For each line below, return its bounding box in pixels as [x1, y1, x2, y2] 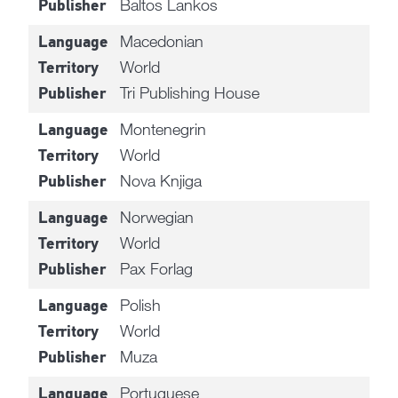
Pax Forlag [120, 259, 194, 279]
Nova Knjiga [120, 171, 203, 191]
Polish [120, 295, 162, 315]
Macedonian [120, 31, 204, 52]
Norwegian [120, 207, 195, 227]
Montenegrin [120, 119, 207, 139]
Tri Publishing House [120, 83, 260, 103]
